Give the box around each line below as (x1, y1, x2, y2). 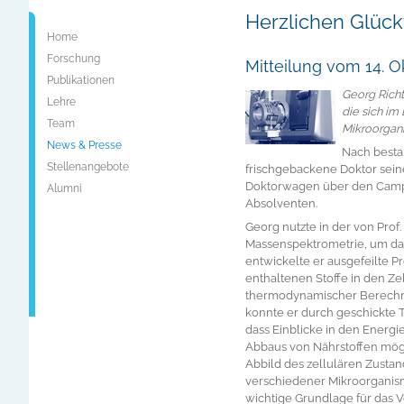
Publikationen (47, 74, 115, 87)
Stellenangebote (47, 161, 129, 173)
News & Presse (47, 139, 122, 151)
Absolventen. (245, 197, 317, 210)
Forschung (47, 52, 100, 65)
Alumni (47, 182, 82, 195)
